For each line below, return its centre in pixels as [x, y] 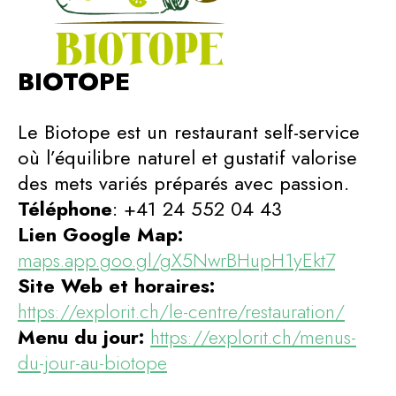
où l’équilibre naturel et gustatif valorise [187, 157]
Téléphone [65, 209]
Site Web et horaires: [116, 286]
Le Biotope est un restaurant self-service [189, 132]
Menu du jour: [81, 337]
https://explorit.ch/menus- [253, 337]
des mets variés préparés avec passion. [183, 183]
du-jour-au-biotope [92, 362]
